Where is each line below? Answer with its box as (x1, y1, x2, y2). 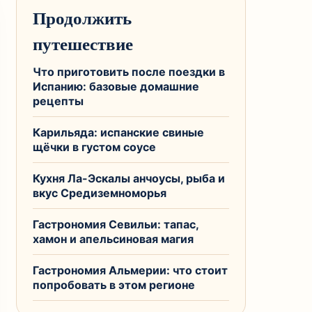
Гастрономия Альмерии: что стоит (33, 263, 228, 277)
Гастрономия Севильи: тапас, (33, 217, 199, 231)
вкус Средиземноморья (33, 186, 166, 200)
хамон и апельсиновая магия (33, 232, 194, 246)
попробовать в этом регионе (33, 278, 195, 292)
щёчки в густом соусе (33, 140, 156, 154)
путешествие (33, 31, 133, 56)
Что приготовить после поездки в (33, 65, 225, 79)
